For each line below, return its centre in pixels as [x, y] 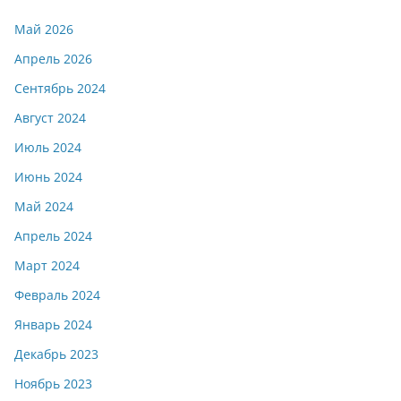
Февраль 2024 [57, 295]
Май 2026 [44, 29]
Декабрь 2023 [56, 354]
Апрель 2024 [53, 236]
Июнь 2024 [48, 177]
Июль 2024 [48, 147]
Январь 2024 [53, 324]
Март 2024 [47, 265]
